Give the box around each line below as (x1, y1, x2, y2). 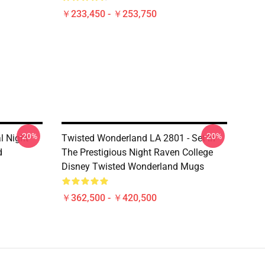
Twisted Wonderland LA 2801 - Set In (62, 132, 215, 144)
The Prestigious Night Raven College (62, 147, 213, 158)
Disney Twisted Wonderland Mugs (62, 161, 204, 172)
